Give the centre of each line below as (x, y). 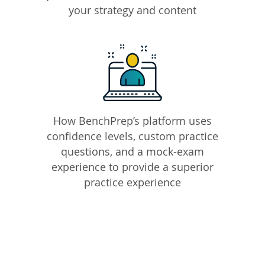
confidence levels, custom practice (132, 136)
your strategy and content (132, 10)
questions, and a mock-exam (132, 152)
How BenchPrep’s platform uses (132, 121)
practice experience (132, 182)
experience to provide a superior (132, 167)
